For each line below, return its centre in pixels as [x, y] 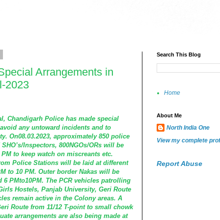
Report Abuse [179, 164]
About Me [169, 115]
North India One [188, 128]
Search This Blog [179, 55]
